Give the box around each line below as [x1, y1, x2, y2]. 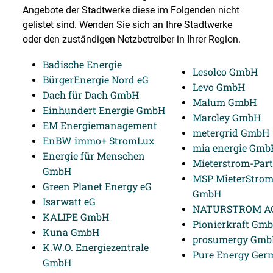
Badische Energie [43, 58, 122, 71]
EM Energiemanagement [43, 119, 157, 132]
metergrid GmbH [193, 126, 269, 139]
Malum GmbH [193, 96, 257, 108]
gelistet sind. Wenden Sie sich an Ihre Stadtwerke [23, 19, 232, 30]
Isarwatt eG [43, 195, 96, 208]
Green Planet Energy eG [43, 180, 152, 193]
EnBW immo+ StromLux [43, 134, 154, 147]
